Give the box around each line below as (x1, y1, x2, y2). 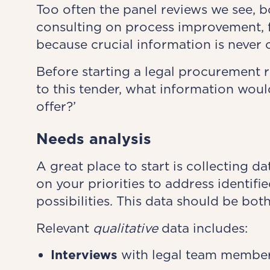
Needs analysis (36, 130, 151, 148)
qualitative (92, 221, 158, 236)
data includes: (157, 221, 248, 236)
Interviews (50, 247, 118, 262)
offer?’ (36, 99, 76, 114)
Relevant (36, 221, 93, 236)
